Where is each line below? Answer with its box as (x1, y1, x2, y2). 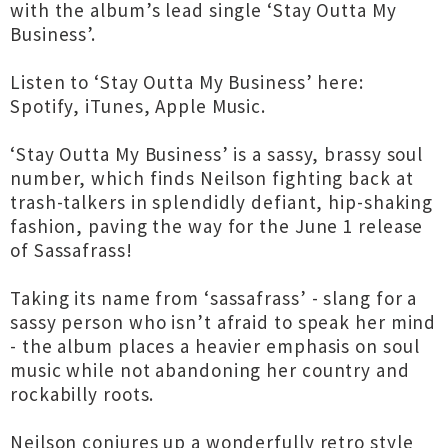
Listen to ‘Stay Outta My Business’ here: (10, 70, 364, 94)
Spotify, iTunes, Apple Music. (10, 94, 267, 118)
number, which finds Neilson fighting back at (10, 166, 414, 190)
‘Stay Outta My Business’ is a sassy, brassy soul (10, 142, 424, 166)
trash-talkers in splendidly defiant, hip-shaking (10, 190, 434, 214)
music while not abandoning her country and (10, 358, 410, 382)
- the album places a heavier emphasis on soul (10, 334, 420, 358)
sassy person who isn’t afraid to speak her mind (10, 310, 437, 334)
